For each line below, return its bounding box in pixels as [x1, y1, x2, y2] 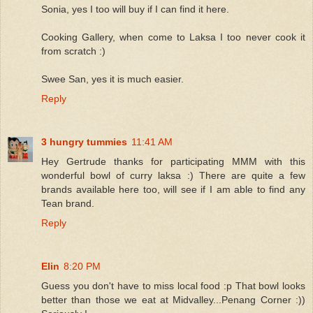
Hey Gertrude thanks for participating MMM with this [41, 156, 305, 168]
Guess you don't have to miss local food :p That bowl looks [41, 280, 305, 292]
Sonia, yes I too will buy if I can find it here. [41, 3, 229, 15]
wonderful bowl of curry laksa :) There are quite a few [41, 170, 305, 182]
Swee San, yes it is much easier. [41, 73, 184, 85]
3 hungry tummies [41, 136, 127, 148]
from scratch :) [41, 45, 105, 57]
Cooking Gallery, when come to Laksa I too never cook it [41, 31, 305, 43]
